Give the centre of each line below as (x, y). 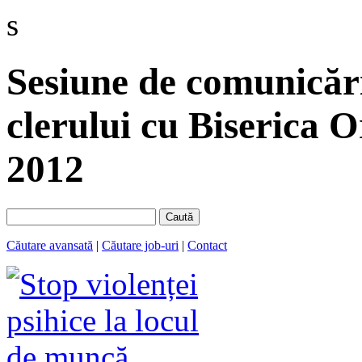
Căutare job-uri (140, 245)
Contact (207, 245)
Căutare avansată (50, 245)
